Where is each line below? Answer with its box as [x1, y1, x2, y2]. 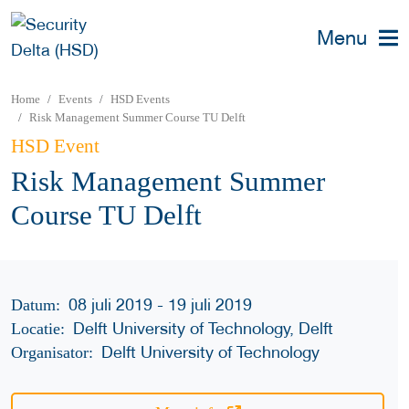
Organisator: [11, 342, 93, 362]
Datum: [11, 295, 60, 314]
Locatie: [11, 319, 65, 338]
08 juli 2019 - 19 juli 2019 [68, 294, 253, 314]
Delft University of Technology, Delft [73, 318, 334, 338]
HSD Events [110, 92, 170, 106]
